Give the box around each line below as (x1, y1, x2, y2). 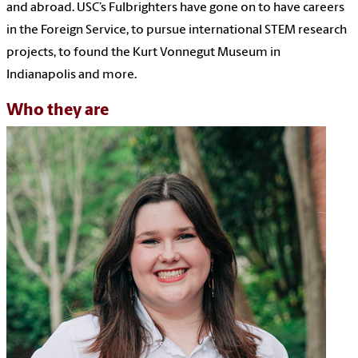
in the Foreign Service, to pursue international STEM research (6, 23, 347, 37)
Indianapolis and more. (6, 68, 137, 82)
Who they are (6, 101, 109, 119)
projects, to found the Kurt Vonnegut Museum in (6, 46, 280, 59)
